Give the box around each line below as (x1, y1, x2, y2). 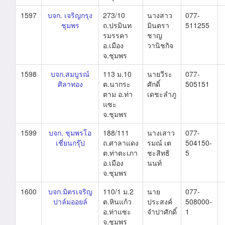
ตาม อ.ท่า (103, 89, 133, 99)
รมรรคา (103, 30, 128, 40)
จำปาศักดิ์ (147, 206, 177, 216)
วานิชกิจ (147, 40, 173, 50)
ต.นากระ (103, 79, 131, 89)
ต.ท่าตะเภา (103, 148, 138, 158)
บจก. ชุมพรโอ (49, 128, 91, 138)
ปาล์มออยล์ (53, 196, 87, 206)
